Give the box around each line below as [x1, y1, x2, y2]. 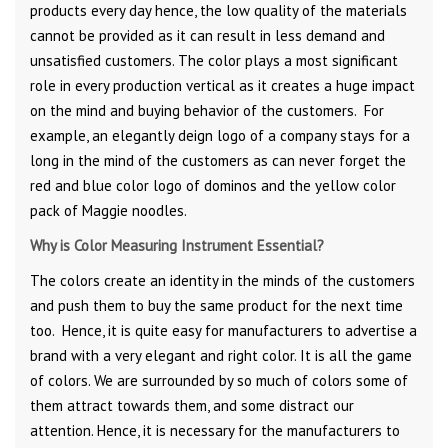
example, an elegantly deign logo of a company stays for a [30, 126, 410, 146]
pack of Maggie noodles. [30, 201, 187, 221]
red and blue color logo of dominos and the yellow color [30, 176, 396, 196]
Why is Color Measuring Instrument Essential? [30, 236, 324, 256]
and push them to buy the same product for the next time [30, 296, 403, 316]
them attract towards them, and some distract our [30, 396, 354, 416]
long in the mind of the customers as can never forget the [30, 151, 406, 171]
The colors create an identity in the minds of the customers [30, 271, 415, 291]
